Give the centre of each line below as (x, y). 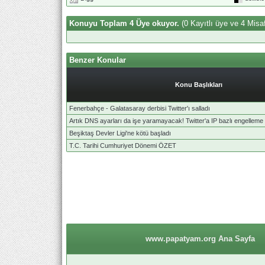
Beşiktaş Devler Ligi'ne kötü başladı (120, 133)
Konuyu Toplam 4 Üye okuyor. (125, 23)
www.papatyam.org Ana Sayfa (200, 238)
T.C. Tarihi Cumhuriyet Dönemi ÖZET (123, 145)
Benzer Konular (98, 60)
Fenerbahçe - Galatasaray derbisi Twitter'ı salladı (140, 108)
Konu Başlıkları (198, 84)
